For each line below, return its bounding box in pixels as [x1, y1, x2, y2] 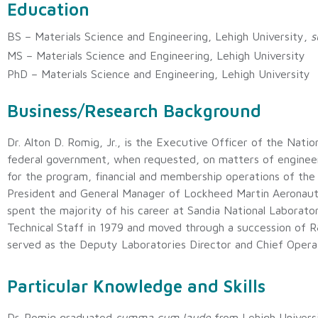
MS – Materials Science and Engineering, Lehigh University [7, 48, 305, 62]
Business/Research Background [7, 101, 261, 121]
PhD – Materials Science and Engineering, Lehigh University [7, 67, 310, 80]
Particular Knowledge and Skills [7, 275, 265, 296]
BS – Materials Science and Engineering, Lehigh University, [7, 30, 311, 43]
